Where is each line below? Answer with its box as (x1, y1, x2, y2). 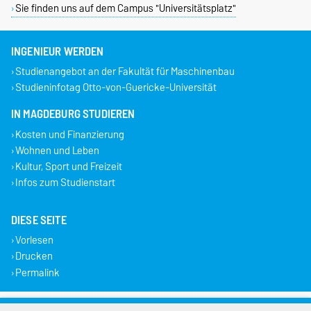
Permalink (15, 263, 60, 281)
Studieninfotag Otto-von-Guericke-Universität (15, 78, 217, 96)
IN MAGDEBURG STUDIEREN (11, 103, 135, 124)
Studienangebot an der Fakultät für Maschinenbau (15, 62, 235, 81)
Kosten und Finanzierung (15, 125, 124, 143)
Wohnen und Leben (15, 141, 99, 159)
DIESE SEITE (11, 210, 67, 230)
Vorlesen (15, 231, 53, 249)
